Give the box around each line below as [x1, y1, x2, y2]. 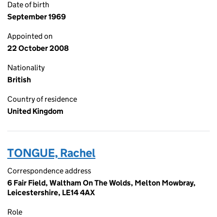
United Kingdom [7, 107, 63, 116]
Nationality [7, 63, 45, 72]
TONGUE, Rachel [7, 146, 95, 160]
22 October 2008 [7, 44, 69, 53]
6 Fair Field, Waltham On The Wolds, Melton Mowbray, [7, 178, 196, 187]
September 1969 [7, 12, 66, 21]
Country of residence [7, 94, 77, 104]
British [7, 75, 31, 84]
